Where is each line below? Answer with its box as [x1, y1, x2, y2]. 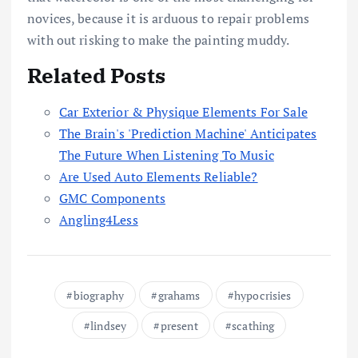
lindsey [90, 317, 127, 333]
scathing [232, 317, 275, 333]
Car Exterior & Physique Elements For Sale [59, 102, 308, 121]
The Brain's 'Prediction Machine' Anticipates [59, 124, 317, 142]
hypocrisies [234, 287, 292, 303]
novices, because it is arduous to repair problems [27, 9, 309, 27]
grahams [157, 287, 201, 303]
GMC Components [59, 189, 166, 207]
